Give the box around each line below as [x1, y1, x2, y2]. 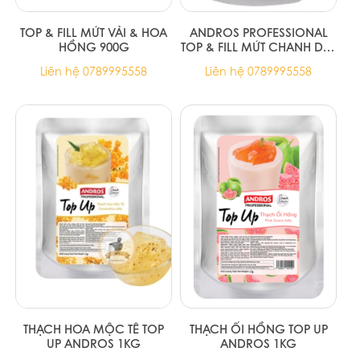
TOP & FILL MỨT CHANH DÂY [180, 37, 337, 55]
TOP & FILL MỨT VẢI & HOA [20, 22, 167, 41]
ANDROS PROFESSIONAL [189, 22, 328, 41]
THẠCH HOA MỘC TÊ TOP [23, 319, 164, 337]
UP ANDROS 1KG [47, 333, 141, 352]
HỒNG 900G [58, 37, 129, 55]
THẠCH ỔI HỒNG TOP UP [189, 319, 328, 337]
